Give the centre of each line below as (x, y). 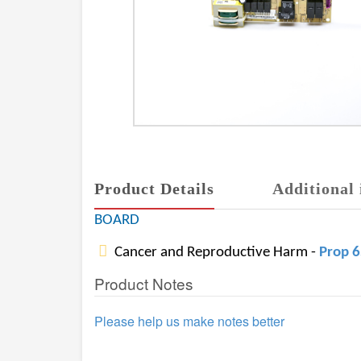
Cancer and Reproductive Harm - (215, 253)
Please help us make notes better (189, 321)
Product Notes (144, 283)
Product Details (154, 189)
